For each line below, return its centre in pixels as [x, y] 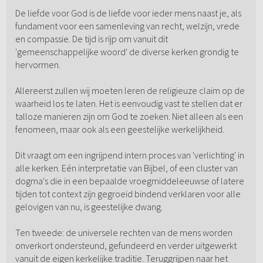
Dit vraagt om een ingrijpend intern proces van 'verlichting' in [129, 155]
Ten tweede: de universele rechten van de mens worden [124, 233]
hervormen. [38, 65]
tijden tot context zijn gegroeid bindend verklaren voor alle [128, 194]
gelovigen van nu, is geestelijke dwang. [89, 207]
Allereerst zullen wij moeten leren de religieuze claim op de [130, 91]
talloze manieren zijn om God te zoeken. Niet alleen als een [129, 117]
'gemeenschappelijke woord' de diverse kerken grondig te [127, 52]
